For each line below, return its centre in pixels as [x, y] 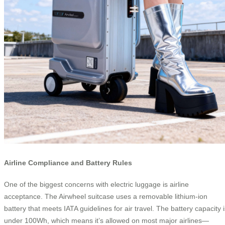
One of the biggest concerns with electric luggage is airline [96, 184]
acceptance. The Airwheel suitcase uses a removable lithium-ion [106, 196]
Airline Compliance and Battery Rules [68, 162]
